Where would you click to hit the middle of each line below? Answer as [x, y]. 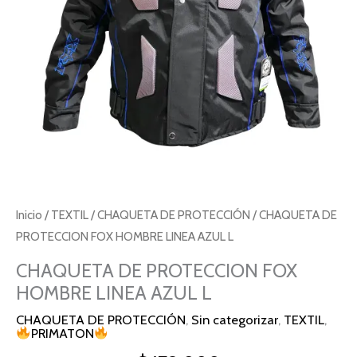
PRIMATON [62, 333]
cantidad [41, 35]
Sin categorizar [235, 320]
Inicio [29, 215]
